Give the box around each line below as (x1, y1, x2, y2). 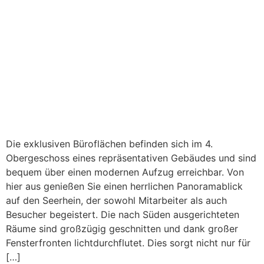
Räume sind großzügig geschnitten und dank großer (6, 223, 238, 235)
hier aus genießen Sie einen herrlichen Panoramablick (6, 180, 243, 193)
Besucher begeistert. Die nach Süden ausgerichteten (6, 209, 239, 221)
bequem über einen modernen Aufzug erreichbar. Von (6, 166, 244, 179)
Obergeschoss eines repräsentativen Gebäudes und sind (6, 152, 256, 164)
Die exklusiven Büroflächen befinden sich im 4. (6, 138, 213, 150)
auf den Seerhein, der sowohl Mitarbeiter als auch (6, 194, 227, 207)
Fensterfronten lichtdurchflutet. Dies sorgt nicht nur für (6, 237, 250, 249)
